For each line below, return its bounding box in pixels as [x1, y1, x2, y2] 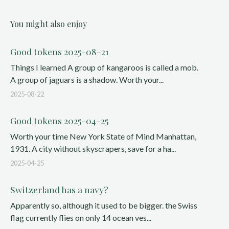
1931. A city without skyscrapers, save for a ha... [10, 144, 176, 153]
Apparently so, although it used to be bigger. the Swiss [10, 200, 197, 210]
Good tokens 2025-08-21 [10, 45, 109, 57]
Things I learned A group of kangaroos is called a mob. [10, 62, 198, 72]
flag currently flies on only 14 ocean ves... [10, 213, 151, 222]
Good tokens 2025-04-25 [10, 114, 108, 126]
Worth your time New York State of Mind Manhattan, [10, 131, 196, 141]
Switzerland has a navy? [10, 184, 108, 195]
